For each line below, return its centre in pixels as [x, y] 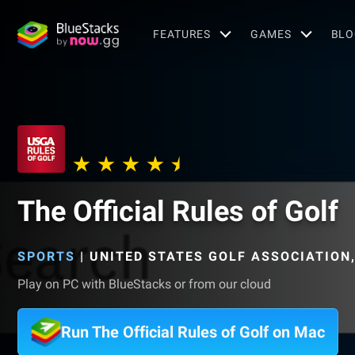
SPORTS [46, 256]
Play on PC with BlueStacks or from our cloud [144, 284]
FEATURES [182, 34]
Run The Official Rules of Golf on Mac [193, 332]
